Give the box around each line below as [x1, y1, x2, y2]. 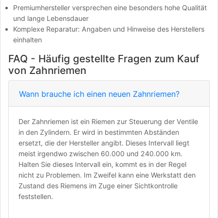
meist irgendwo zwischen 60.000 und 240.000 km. [18, 149, 182, 158]
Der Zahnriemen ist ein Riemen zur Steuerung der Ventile [18, 117, 198, 126]
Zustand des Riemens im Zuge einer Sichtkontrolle [18, 182, 178, 190]
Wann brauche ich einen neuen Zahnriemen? [19, 89, 180, 99]
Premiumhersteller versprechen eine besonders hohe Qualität [13, 3, 207, 12]
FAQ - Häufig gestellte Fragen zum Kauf [8, 53, 200, 65]
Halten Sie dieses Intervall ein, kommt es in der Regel [18, 160, 186, 169]
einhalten [13, 36, 42, 44]
